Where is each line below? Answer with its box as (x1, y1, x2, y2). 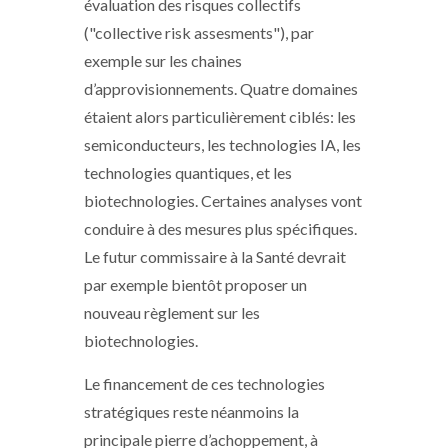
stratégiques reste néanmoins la (84, 401, 299, 421)
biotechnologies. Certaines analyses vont (84, 190, 362, 210)
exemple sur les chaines (84, 50, 242, 70)
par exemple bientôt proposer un (84, 274, 307, 294)
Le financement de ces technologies (84, 373, 325, 393)
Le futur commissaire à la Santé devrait (84, 246, 346, 266)
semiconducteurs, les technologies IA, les (84, 134, 361, 154)
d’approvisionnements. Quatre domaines (84, 78, 358, 98)
